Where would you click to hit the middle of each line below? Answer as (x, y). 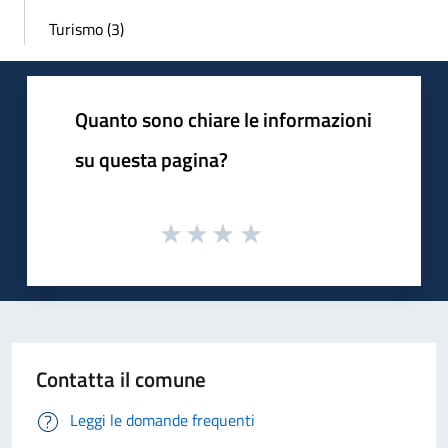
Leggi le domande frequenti (162, 420)
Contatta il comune (121, 379)
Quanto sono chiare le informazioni (223, 119)
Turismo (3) (86, 28)
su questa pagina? (151, 159)
